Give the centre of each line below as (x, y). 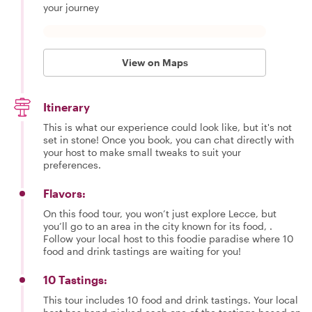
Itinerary (67, 107)
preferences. (72, 165)
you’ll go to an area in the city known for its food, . (158, 226)
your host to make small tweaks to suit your (142, 152)
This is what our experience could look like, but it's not (167, 127)
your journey (71, 7)
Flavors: (64, 193)
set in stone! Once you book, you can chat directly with (169, 140)
